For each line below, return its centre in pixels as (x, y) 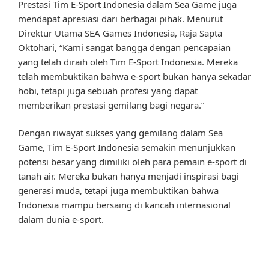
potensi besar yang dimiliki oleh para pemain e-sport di (132, 162)
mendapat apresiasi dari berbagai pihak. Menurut (120, 18)
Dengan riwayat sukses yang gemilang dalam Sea (120, 133)
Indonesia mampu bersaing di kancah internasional (124, 205)
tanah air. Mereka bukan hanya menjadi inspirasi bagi (128, 176)
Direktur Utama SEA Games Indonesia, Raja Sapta (120, 33)
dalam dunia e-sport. (61, 219)
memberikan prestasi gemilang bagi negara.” (111, 105)
